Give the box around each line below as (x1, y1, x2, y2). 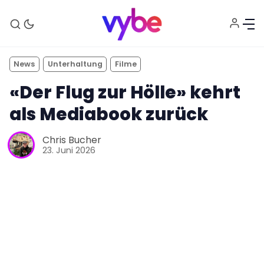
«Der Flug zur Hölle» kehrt (9, 80, 240, 104)
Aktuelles (111, 172, 153, 186)
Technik (114, 209, 150, 222)
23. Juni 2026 (42, 144, 95, 157)
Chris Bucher (42, 133, 101, 147)
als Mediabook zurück (9, 101, 208, 126)
